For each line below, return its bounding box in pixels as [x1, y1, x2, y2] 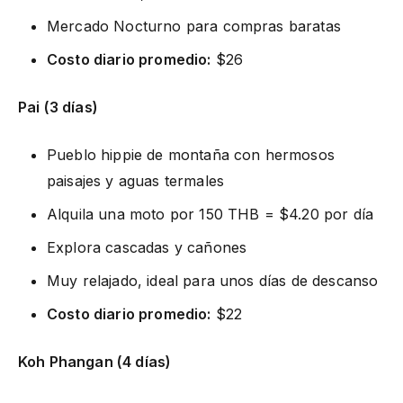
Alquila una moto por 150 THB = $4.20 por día [47, 204, 374, 223]
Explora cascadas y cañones [47, 237, 247, 256]
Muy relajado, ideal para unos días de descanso [47, 271, 379, 290]
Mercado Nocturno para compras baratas [47, 16, 341, 35]
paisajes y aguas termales [47, 171, 225, 190]
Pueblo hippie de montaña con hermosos [47, 145, 335, 164]
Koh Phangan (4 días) [18, 352, 172, 371]
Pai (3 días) [18, 97, 98, 116]
